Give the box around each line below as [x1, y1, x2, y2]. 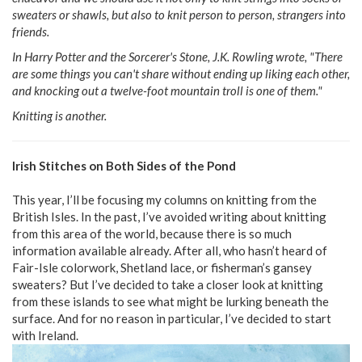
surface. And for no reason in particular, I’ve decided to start [12, 310, 331, 326]
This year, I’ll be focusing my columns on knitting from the [12, 192, 317, 207]
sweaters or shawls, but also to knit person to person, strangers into [12, 6, 346, 22]
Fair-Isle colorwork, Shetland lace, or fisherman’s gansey [12, 259, 312, 275]
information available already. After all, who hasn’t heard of [12, 242, 327, 258]
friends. [12, 23, 49, 39]
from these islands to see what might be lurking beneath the [12, 293, 329, 309]
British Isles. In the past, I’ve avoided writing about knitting [12, 208, 326, 224]
